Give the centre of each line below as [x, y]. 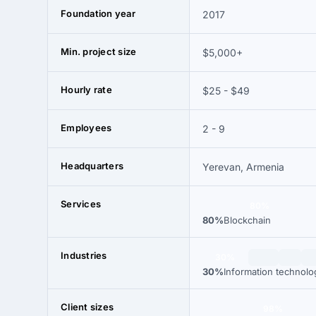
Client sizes [87, 307]
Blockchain [247, 220]
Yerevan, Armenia [243, 167]
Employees [86, 128]
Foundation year [98, 13]
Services [81, 204]
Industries [84, 255]
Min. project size [99, 51]
